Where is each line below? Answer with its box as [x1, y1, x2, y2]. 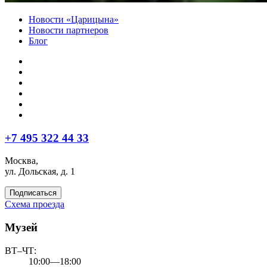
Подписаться [10, 188, 57, 198]
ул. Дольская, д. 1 [5, 166, 75, 177]
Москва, [5, 156, 38, 166]
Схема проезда [5, 199, 64, 210]
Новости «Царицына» [29, 14, 119, 24]
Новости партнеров [29, 24, 108, 35]
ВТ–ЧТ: [5, 245, 36, 256]
